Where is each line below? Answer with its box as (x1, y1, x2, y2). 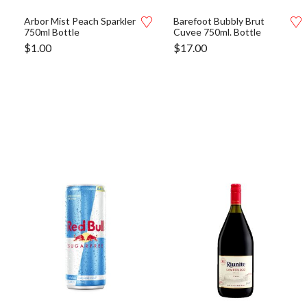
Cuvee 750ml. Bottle (173, 26, 261, 38)
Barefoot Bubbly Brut (173, 15, 265, 27)
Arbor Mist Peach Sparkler (24, 15, 136, 27)
